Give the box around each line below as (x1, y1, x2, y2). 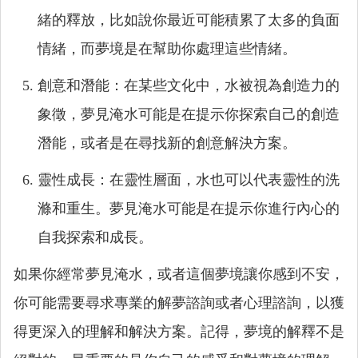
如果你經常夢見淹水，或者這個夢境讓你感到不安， (14, 266, 344, 282)
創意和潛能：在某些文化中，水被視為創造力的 (38, 78, 340, 93)
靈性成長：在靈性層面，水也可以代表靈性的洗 (38, 172, 340, 188)
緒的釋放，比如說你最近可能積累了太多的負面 (38, 12, 340, 28)
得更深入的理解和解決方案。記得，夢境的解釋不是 (14, 324, 344, 340)
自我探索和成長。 (38, 229, 153, 245)
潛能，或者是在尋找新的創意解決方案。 (38, 135, 296, 151)
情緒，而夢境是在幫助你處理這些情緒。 (38, 41, 296, 57)
